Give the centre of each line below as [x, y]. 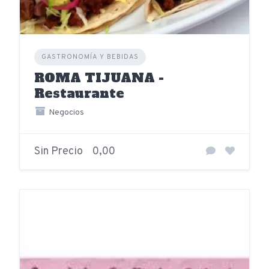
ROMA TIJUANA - [99, 78]
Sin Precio [59, 152]
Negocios [65, 113]
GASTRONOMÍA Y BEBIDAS [90, 57]
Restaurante [79, 93]
